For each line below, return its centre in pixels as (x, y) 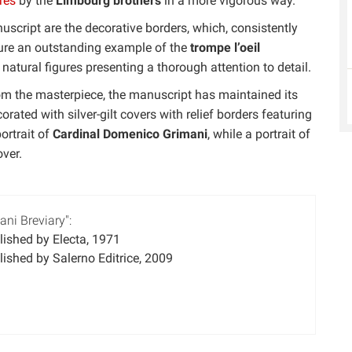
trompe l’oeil (225, 48)
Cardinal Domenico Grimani (130, 134)
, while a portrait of (259, 134)
